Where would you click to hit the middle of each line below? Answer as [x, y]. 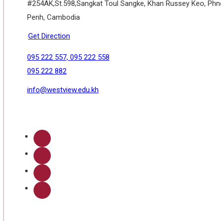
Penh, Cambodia [54, 18]
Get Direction [49, 36]
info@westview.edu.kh [63, 90]
